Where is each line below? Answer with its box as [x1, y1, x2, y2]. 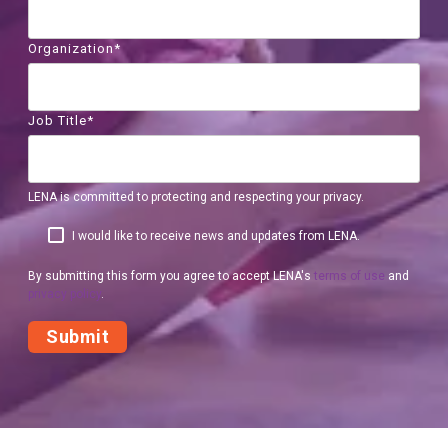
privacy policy [28, 287, 102, 301]
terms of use [314, 269, 386, 283]
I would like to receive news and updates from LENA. [72, 229, 361, 243]
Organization [28, 41, 115, 56]
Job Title [28, 113, 88, 128]
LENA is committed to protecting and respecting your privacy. [28, 190, 365, 204]
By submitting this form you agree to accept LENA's [28, 269, 315, 283]
